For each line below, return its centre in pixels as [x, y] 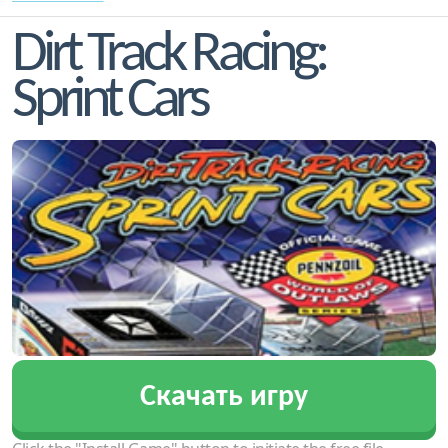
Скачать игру [224, 397]
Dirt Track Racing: [169, 56]
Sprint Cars [109, 102]
